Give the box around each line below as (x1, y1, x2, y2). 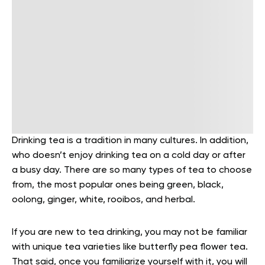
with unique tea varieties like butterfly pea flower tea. (12, 243, 248, 252)
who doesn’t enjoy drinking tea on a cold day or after (12, 151, 245, 160)
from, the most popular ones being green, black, (12, 180, 224, 190)
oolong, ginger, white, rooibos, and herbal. (12, 195, 198, 205)
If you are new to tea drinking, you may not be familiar (12, 228, 247, 237)
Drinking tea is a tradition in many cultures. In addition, (12, 136, 248, 146)
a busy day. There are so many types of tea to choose (12, 166, 252, 175)
